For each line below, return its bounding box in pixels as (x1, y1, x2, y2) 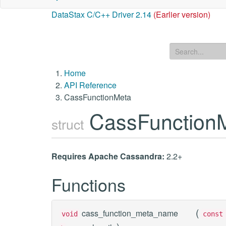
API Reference (64, 79, 117, 91)
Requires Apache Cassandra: (51, 150, 164, 162)
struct (51, 114, 84, 134)
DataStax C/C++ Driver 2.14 (51, 9, 151, 20)
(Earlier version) (153, 9, 210, 20)
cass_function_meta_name (82, 207, 178, 219)
